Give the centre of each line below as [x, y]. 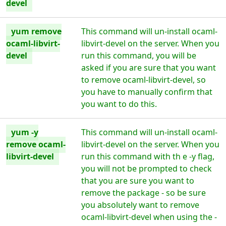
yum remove [36, 31]
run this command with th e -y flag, [148, 156]
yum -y [25, 132]
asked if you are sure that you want [149, 68]
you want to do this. [119, 104]
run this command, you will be [139, 55]
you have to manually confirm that [147, 92]
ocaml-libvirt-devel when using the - [149, 217]
